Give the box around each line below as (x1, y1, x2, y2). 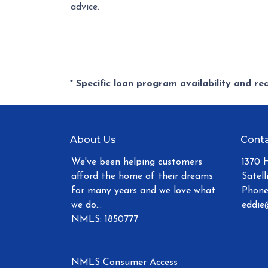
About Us (70, 134, 116, 145)
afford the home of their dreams (71, 172, 213, 181)
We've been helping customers (71, 157, 202, 167)
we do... (71, 200, 102, 210)
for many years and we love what (71, 186, 215, 196)
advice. (71, 2, 99, 12)
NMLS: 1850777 (71, 215, 138, 224)
